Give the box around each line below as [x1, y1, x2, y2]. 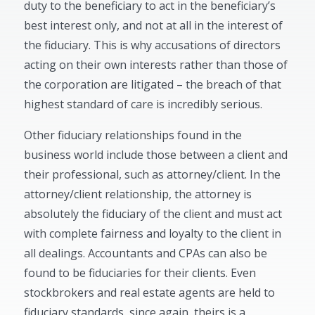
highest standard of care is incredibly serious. [24, 96, 263, 112]
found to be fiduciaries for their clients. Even [24, 265, 257, 281]
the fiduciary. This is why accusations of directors [24, 37, 281, 53]
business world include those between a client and [24, 147, 288, 162]
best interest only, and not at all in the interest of [24, 18, 283, 33]
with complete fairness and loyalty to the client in [24, 226, 282, 241]
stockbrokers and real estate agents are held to [24, 285, 276, 300]
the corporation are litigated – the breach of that [24, 77, 282, 92]
